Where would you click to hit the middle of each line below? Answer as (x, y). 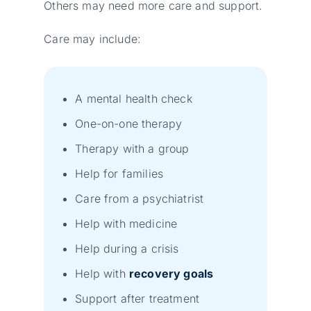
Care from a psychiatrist (140, 198)
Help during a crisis (127, 248)
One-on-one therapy (129, 123)
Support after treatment (137, 298)
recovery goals (171, 273)
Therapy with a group (132, 148)
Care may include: (93, 39)
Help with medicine (126, 223)
